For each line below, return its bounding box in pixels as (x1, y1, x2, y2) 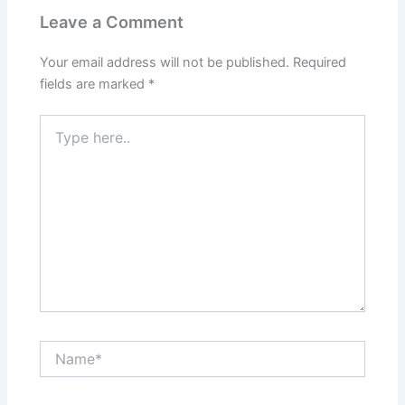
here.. (39, 133, 73, 149)
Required (293, 54, 347, 71)
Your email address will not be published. (40, 54, 290, 71)
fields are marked (40, 76, 149, 93)
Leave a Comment (40, 12, 184, 32)
